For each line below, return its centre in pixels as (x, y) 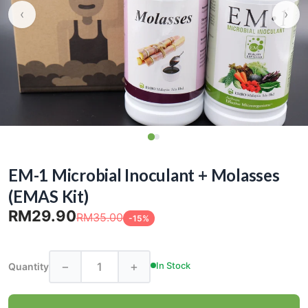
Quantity (29, 267)
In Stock (173, 265)
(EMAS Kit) (48, 197)
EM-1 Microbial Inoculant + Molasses (144, 175)
